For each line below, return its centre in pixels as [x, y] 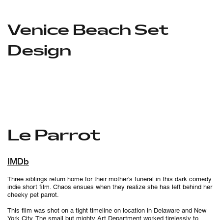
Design [39, 50]
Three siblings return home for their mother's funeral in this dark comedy [109, 179]
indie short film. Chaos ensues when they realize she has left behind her [110, 187]
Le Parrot [54, 135]
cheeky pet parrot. [34, 195]
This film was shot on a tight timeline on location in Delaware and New [107, 211]
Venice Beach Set [88, 29]
